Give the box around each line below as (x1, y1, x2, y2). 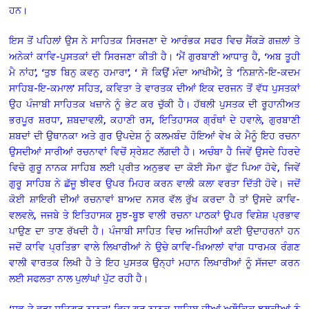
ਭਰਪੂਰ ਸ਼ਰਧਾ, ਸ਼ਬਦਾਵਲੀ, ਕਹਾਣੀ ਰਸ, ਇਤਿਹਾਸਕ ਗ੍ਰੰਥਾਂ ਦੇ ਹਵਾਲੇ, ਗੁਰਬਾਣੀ (9, 113, 300, 126)
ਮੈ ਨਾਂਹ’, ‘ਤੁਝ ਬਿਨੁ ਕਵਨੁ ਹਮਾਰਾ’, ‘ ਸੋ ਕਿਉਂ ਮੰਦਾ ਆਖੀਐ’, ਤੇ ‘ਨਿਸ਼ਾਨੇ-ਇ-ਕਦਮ (9, 66, 300, 78)
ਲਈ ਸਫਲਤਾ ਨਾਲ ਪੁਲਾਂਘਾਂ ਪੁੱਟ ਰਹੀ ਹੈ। (9, 272, 149, 284)
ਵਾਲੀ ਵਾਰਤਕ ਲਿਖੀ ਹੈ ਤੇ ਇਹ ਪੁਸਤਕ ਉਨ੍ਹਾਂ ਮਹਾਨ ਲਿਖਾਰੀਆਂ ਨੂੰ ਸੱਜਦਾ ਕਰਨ (9, 256, 300, 268)
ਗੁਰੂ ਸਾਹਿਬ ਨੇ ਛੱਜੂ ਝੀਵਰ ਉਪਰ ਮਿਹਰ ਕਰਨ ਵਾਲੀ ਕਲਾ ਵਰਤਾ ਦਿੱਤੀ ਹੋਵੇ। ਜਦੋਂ (9, 177, 300, 189)
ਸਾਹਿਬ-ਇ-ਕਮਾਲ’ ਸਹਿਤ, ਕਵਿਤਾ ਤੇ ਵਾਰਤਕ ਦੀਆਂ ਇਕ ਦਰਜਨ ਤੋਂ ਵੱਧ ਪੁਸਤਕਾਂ (9, 81, 300, 94)
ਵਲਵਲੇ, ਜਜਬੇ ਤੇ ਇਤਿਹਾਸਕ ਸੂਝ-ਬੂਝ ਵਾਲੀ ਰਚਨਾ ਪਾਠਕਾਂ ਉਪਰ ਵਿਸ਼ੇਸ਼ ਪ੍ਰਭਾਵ (9, 208, 300, 221)
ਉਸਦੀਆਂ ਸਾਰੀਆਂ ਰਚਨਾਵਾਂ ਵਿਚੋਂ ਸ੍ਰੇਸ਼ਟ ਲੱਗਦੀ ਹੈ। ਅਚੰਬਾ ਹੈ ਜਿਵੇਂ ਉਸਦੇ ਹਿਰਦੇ (9, 145, 300, 157)
